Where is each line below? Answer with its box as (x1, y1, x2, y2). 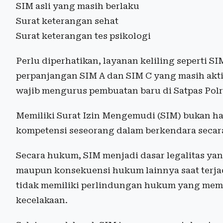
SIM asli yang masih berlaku (16, 1, 139, 11)
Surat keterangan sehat (16, 16, 118, 26)
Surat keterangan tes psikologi (16, 31, 151, 41)
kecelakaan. (16, 195, 68, 206)
